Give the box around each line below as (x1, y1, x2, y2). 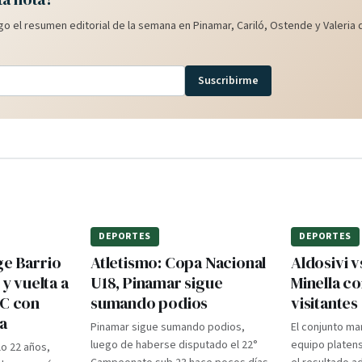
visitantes (291, 292, 358, 314)
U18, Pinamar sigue (90, 271, 223, 294)
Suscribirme (198, 73, 259, 89)
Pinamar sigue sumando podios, (90, 319, 245, 335)
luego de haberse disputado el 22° (90, 337, 258, 353)
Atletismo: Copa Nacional (90, 251, 267, 274)
